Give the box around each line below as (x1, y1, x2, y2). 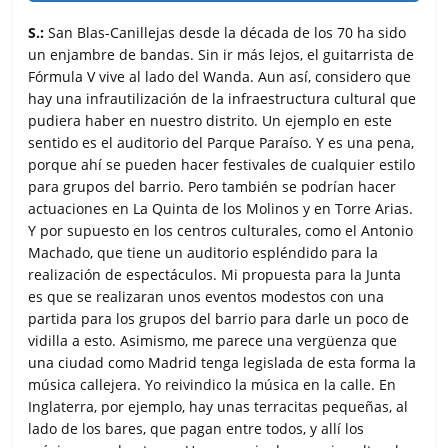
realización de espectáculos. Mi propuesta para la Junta (28, 264, 402, 284)
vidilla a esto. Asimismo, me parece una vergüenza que (28, 330, 398, 350)
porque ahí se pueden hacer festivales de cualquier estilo (28, 154, 416, 174)
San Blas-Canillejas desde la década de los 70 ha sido (44, 22, 407, 42)
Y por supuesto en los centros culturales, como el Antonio (28, 220, 414, 240)
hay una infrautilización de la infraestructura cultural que (28, 88, 417, 108)
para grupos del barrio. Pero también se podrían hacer (28, 176, 397, 196)
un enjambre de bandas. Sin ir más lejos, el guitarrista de (28, 44, 415, 64)
